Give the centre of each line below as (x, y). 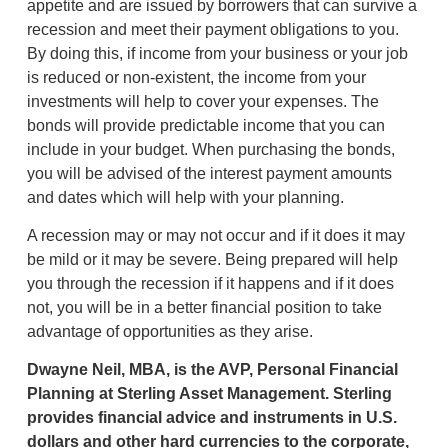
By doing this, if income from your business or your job (217, 53)
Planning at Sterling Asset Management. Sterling (209, 394)
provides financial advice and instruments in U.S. (211, 418)
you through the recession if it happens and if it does (210, 284)
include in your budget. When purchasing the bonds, (210, 149)
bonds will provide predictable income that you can (205, 125)
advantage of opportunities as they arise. (169, 332)
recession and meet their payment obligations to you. (212, 29)
